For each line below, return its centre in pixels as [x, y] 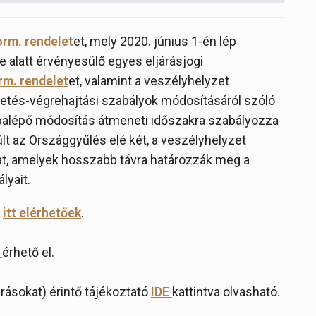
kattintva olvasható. [226, 292]
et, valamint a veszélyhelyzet [149, 81]
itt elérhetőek [42, 213]
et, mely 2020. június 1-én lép [155, 41]
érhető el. [28, 252]
